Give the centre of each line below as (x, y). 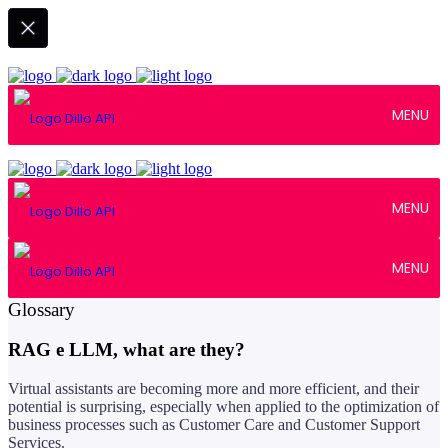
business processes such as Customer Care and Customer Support (214, 425)
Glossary (41, 309)
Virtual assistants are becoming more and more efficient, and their (213, 389)
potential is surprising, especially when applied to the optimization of (223, 407)
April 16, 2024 (94, 270)
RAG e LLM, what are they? (126, 350)
